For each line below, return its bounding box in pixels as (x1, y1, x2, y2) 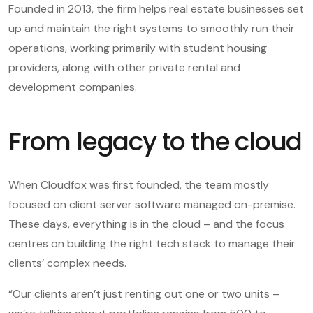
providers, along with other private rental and (8, 59, 240, 75)
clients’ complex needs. (8, 255, 126, 270)
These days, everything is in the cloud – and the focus (8, 216, 284, 231)
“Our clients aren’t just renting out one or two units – (8, 286, 279, 301)
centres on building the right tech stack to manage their (8, 235, 296, 251)
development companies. (8, 79, 137, 94)
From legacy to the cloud (8, 123, 303, 159)
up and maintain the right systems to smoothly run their (8, 20, 295, 36)
